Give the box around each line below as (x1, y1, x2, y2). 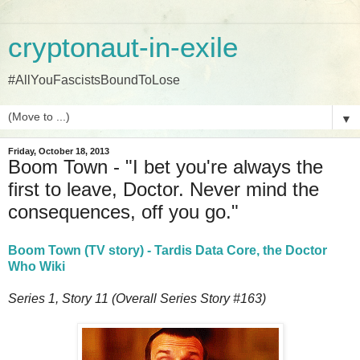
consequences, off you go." (8, 201, 239, 223)
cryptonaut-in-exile (8, 32, 238, 63)
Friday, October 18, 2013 (8, 146, 109, 156)
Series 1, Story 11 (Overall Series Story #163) (8, 291, 266, 305)
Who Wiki (8, 259, 65, 273)
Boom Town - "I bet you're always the (8, 156, 323, 178)
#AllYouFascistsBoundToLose (8, 73, 180, 87)
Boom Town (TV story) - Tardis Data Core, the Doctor (8, 243, 327, 257)
